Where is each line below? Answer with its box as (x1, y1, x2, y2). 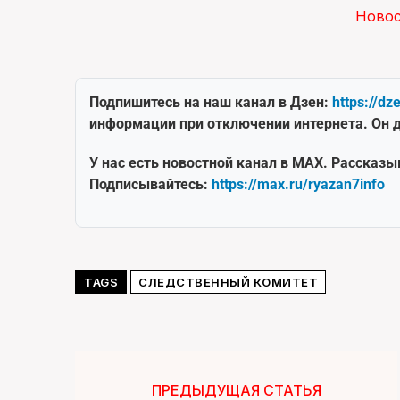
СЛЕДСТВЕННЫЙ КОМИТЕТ (138, 275, 318, 290)
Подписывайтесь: (89, 176, 212, 194)
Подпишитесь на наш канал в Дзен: (89, 94, 332, 112)
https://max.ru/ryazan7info (212, 176, 385, 194)
